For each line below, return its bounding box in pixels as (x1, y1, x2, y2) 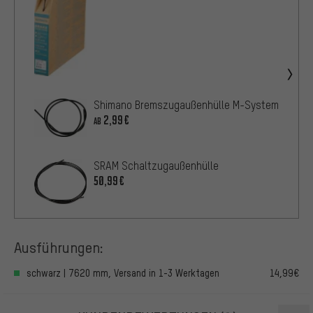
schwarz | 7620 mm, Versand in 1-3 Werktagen (27, 267, 219, 279)
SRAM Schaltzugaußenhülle (94, 159, 219, 173)
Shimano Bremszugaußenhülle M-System (94, 98, 279, 112)
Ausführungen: (14, 237, 103, 256)
